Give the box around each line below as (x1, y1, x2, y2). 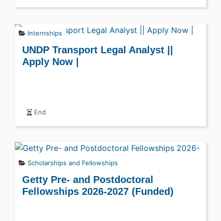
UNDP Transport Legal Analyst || (22, 44, 173, 55)
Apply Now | (22, 56, 79, 67)
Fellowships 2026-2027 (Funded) (22, 185, 174, 197)
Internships (28, 29, 62, 37)
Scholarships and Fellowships (28, 158, 118, 167)
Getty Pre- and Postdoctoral (22, 174, 153, 185)
